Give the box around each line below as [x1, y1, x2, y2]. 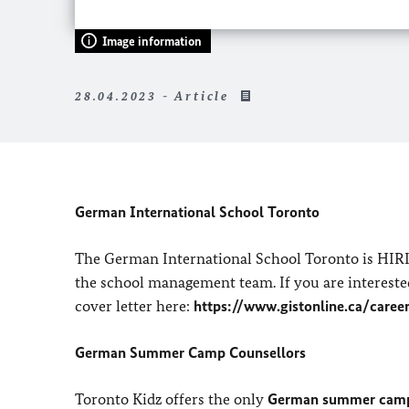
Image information [102, 33, 202, 49]
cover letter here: [75, 296, 194, 315]
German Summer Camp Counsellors [75, 342, 306, 362]
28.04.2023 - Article [75, 88, 235, 104]
